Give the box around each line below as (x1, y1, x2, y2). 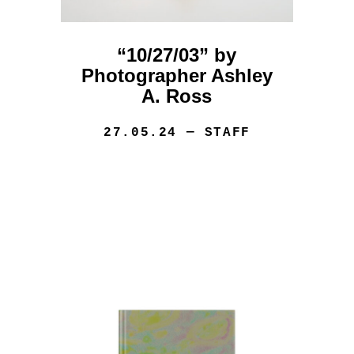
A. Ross (141, 85, 213, 107)
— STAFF (176, 126, 250, 141)
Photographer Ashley (81, 65, 273, 87)
